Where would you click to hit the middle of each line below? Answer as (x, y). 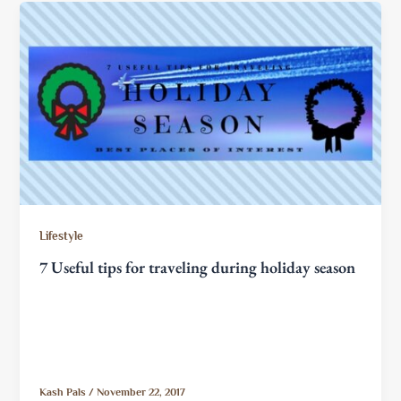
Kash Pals (64, 392)
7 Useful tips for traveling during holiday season (198, 267)
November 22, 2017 (141, 392)
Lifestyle (62, 236)
